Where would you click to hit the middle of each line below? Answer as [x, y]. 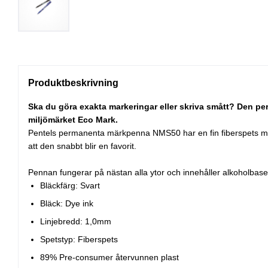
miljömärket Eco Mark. [73, 120]
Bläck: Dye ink [67, 204]
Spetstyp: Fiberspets [79, 240]
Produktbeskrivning [73, 83]
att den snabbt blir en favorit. [82, 146]
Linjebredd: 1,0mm [76, 222]
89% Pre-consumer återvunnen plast [109, 258]
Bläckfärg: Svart [70, 186]
